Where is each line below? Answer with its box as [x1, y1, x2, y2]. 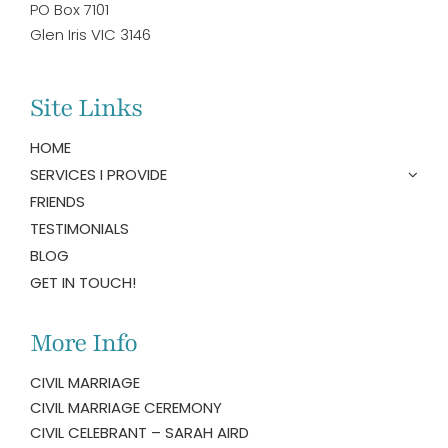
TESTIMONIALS [29, 217, 129, 239]
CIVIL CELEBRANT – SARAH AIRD [29, 421, 249, 443]
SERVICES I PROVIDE [29, 163, 167, 185]
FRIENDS [29, 190, 85, 212]
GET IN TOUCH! [29, 271, 136, 293]
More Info [29, 325, 137, 360]
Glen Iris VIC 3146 [29, 23, 151, 45]
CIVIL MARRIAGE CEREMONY [29, 396, 222, 418]
